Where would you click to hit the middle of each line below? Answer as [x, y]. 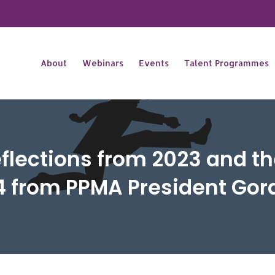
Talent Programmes [227, 63]
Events [154, 63]
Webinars [103, 63]
